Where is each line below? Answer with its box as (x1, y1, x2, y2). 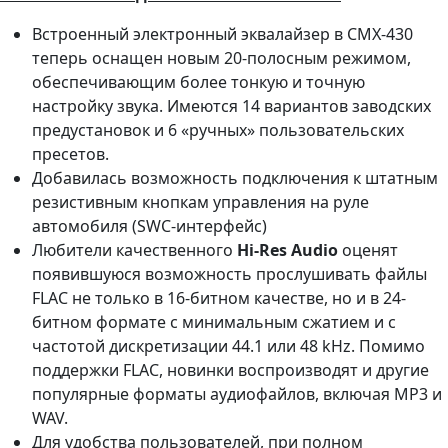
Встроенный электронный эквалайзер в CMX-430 (32, 23, 413, 46)
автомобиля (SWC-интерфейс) (32, 215, 267, 238)
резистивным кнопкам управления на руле (32, 191, 369, 214)
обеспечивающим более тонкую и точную (32, 71, 365, 94)
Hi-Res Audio (237, 239, 338, 262)
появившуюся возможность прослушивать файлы (32, 263, 427, 286)
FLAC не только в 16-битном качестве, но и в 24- (32, 287, 406, 310)
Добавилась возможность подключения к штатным (32, 167, 438, 190)
